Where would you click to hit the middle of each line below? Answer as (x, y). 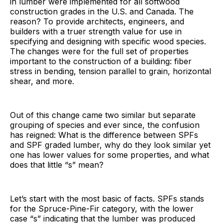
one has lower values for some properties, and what (110, 155)
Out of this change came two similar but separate (103, 115)
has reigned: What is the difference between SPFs (104, 135)
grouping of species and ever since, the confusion (105, 125)
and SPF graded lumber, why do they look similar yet (110, 145)
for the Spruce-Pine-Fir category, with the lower (102, 208)
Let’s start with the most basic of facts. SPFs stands (107, 198)
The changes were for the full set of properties (99, 51)
